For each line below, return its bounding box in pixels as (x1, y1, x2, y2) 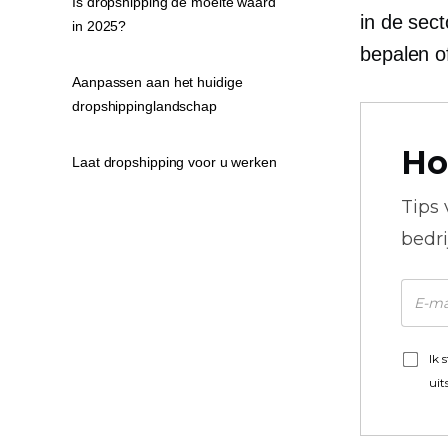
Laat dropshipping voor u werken (72, 154, 277, 170)
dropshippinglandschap (72, 98, 217, 114)
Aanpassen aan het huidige (72, 74, 243, 90)
